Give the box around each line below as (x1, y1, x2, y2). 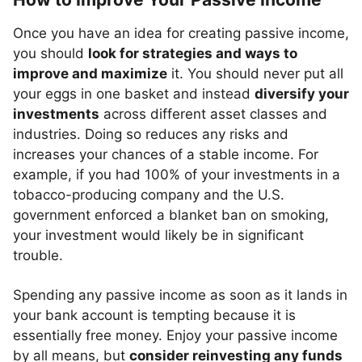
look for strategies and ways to (88, 45, 297, 61)
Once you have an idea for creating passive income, (13, 25, 349, 41)
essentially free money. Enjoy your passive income (13, 327, 338, 343)
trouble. (13, 247, 63, 263)
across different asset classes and (99, 106, 327, 122)
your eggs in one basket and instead (13, 86, 255, 102)
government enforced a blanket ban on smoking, (13, 207, 329, 223)
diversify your (255, 86, 349, 102)
